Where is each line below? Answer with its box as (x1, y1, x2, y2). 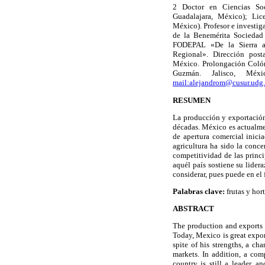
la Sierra (228, 40, 258, 50)
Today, (173, 231, 196, 240)
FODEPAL (173, 40, 206, 50)
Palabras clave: (173, 187, 225, 196)
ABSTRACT (173, 204, 214, 214)
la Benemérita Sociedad (184, 31, 264, 40)
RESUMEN (173, 95, 211, 105)
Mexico (196, 231, 221, 240)
